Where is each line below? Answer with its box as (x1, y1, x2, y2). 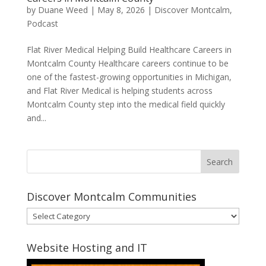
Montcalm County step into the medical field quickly (26, 98, 225, 110)
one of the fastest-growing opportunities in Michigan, (26, 71, 232, 83)
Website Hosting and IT (26, 240, 147, 255)
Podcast (26, 17, 58, 29)
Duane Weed (37, 4, 88, 15)
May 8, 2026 (97, 4, 145, 15)
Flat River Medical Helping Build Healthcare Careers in (26, 43, 232, 55)
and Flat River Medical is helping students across (26, 84, 213, 96)
